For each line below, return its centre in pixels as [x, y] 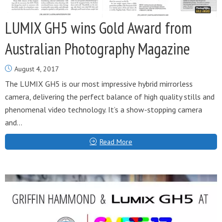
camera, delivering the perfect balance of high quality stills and [110, 97]
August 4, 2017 [37, 69]
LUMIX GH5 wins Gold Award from [98, 28]
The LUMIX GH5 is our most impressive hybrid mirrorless [99, 84]
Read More [116, 142]
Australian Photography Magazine [97, 49]
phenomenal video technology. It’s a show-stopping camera [104, 110]
